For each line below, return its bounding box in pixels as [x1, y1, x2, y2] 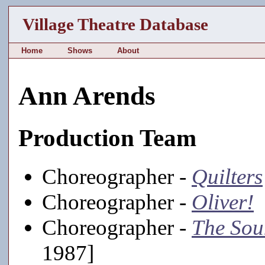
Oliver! [192, 189, 254, 214]
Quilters [192, 164, 263, 189]
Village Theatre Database [22, 15, 209, 34]
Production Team [18, 124, 196, 151]
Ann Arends [18, 81, 156, 111]
